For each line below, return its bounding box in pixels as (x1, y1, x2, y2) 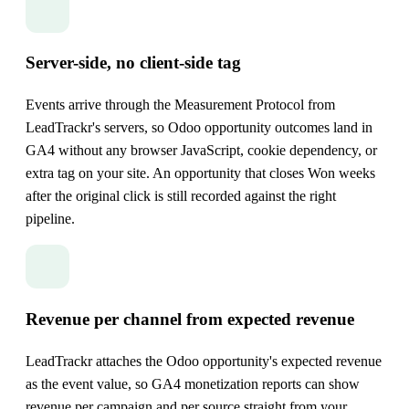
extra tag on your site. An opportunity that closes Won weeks (26, 165, 375, 182)
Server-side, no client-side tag (26, 53, 241, 73)
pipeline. (26, 211, 75, 227)
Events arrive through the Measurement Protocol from (26, 97, 335, 113)
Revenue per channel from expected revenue (26, 309, 354, 329)
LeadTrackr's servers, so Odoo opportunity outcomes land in (26, 120, 372, 136)
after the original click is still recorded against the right (26, 188, 336, 204)
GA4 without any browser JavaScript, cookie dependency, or (26, 142, 377, 159)
